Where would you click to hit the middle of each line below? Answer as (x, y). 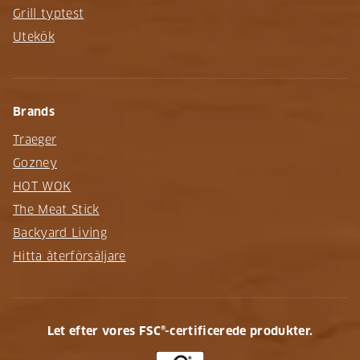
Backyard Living (60, 233)
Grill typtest (49, 13)
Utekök (34, 37)
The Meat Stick (56, 209)
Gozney (35, 163)
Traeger (35, 139)
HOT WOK (42, 186)
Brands (34, 111)
